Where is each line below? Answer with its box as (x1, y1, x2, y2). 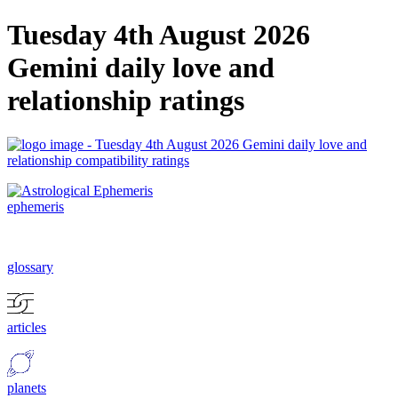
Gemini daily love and (7, 52, 275, 84)
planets (7, 379, 46, 395)
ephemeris (7, 198, 64, 214)
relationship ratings (7, 84, 244, 117)
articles (7, 319, 46, 335)
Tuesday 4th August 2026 (7, 19, 310, 52)
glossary (7, 259, 53, 275)
